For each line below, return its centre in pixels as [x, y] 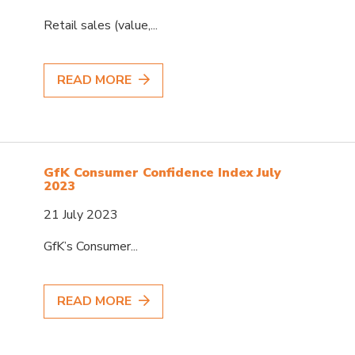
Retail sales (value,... [101, 25]
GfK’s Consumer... [91, 246]
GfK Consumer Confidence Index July [163, 172]
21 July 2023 [81, 214]
